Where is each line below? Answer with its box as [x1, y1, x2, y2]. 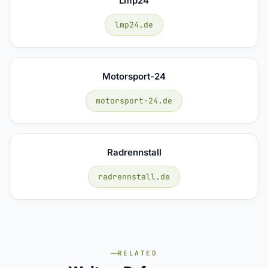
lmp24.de [115, 19, 153, 30]
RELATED [118, 249, 157, 257]
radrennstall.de [98, 171, 170, 182]
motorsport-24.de [96, 95, 172, 106]
